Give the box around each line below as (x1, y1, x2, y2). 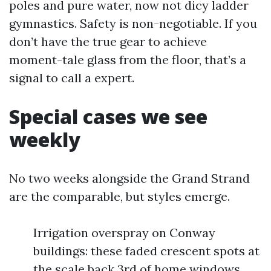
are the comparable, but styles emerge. (9, 189, 230, 204)
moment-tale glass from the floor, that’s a (9, 52, 246, 67)
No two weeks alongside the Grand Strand (9, 171, 250, 186)
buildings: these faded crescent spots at (33, 243, 260, 258)
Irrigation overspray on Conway (33, 225, 215, 240)
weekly (9, 126, 80, 152)
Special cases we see (9, 103, 207, 129)
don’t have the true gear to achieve (9, 34, 207, 49)
